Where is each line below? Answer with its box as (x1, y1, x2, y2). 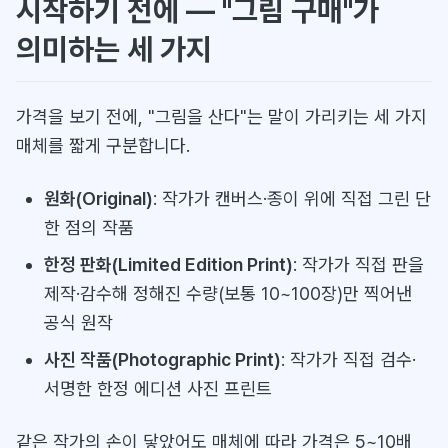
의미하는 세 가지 (16, 31, 212, 67)
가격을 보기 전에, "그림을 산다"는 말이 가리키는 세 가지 (16, 106, 427, 127)
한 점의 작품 (43, 217, 134, 238)
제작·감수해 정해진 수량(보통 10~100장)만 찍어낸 (43, 283, 412, 304)
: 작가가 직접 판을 (292, 254, 424, 275)
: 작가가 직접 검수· (280, 349, 416, 370)
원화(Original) (43, 188, 153, 209)
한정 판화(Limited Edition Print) (43, 254, 293, 275)
